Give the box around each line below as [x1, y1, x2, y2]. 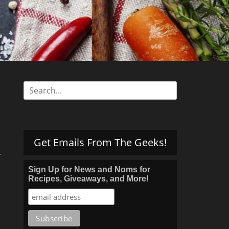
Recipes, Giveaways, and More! [28, 174, 149, 183]
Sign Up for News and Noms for [28, 165, 150, 174]
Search [23, 81, 50, 93]
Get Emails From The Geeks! [34, 135, 167, 149]
